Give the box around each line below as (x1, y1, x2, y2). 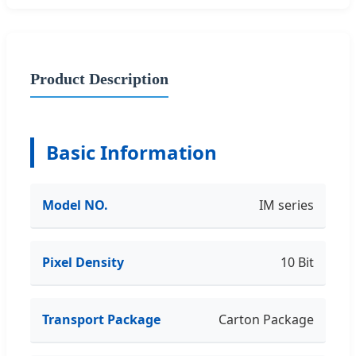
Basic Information (46, 138, 217, 165)
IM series (259, 195, 314, 214)
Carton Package (219, 310, 314, 328)
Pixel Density (42, 253, 124, 271)
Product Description (30, 69, 168, 87)
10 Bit (281, 253, 314, 271)
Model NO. (42, 195, 108, 214)
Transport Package (42, 310, 161, 328)
